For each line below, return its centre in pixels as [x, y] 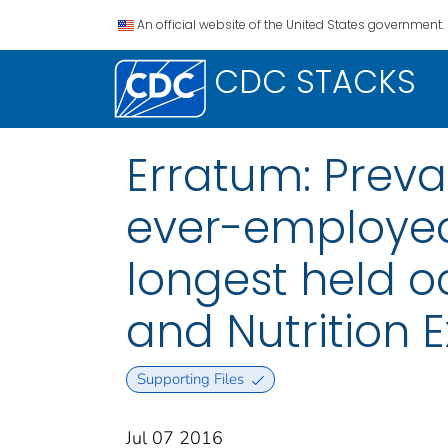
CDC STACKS [315, 81]
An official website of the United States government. [290, 24]
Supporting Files [190, 379]
